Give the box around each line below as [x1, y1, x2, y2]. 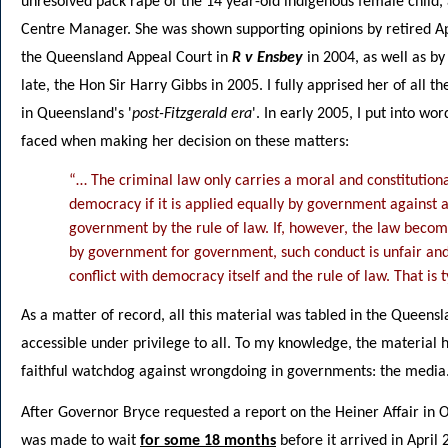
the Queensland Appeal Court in [21, 50, 232, 67]
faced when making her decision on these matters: [21, 134, 349, 151]
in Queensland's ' [21, 106, 132, 123]
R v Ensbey [232, 50, 303, 67]
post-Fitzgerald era [132, 106, 252, 123]
